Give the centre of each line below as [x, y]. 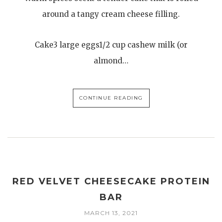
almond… [111, 60]
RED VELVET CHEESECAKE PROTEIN [111, 182]
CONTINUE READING [111, 98]
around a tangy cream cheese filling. [111, 14]
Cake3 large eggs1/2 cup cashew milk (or [111, 45]
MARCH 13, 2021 [111, 213]
